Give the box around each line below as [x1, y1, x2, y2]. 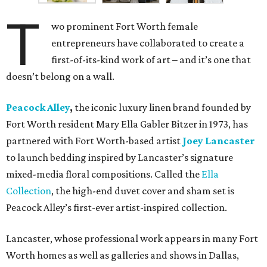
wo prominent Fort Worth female [51, 20, 198, 33]
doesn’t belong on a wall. [6, 70, 114, 83]
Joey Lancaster [182, 135, 255, 147]
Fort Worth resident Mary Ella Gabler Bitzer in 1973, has [6, 118, 248, 131]
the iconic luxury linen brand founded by [73, 101, 251, 114]
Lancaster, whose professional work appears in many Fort [6, 232, 258, 245]
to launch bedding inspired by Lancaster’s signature [6, 151, 233, 164]
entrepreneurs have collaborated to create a [51, 37, 245, 49]
